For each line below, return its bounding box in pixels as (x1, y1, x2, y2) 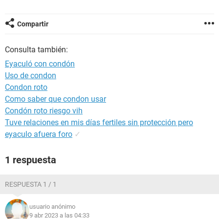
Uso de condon (5, 71, 56, 80)
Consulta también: (5, 45, 68, 54)
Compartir (17, 20, 48, 28)
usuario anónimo (29, 203, 75, 210)
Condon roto (5, 83, 47, 92)
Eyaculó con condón (5, 59, 75, 68)
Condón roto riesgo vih (5, 106, 83, 115)
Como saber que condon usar (5, 94, 106, 104)
